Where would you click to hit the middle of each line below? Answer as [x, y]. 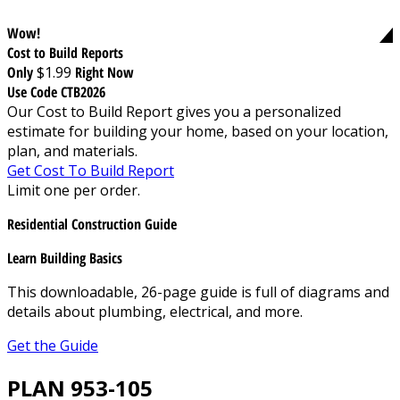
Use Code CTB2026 [56, 92]
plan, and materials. [72, 150]
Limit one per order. [74, 190]
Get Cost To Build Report [91, 170]
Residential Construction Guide [92, 224]
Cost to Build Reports [65, 52]
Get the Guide [53, 345]
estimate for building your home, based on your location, [198, 131]
